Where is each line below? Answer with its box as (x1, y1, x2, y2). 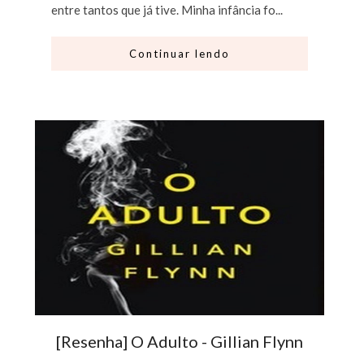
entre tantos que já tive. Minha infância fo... (51, 2, 284, 17)
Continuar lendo (129, 46, 231, 60)
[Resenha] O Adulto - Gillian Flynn (56, 331, 304, 352)
